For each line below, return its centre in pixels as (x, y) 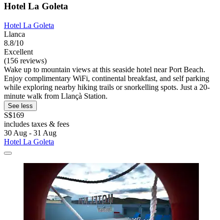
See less (20, 106)
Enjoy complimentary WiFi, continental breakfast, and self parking (107, 78)
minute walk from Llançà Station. (56, 96)
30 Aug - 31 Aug (30, 133)
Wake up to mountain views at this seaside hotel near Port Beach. (105, 69)
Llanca (14, 34)
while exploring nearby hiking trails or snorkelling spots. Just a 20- (107, 87)
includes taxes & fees (37, 124)
